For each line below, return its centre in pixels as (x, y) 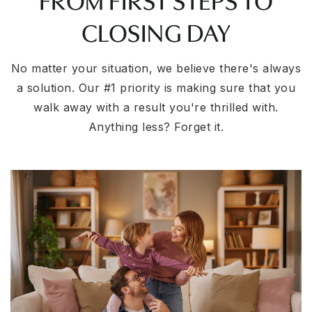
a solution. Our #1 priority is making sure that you (156, 87)
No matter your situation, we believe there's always (156, 68)
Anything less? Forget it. (156, 126)
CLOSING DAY (156, 31)
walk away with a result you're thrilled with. (156, 107)
